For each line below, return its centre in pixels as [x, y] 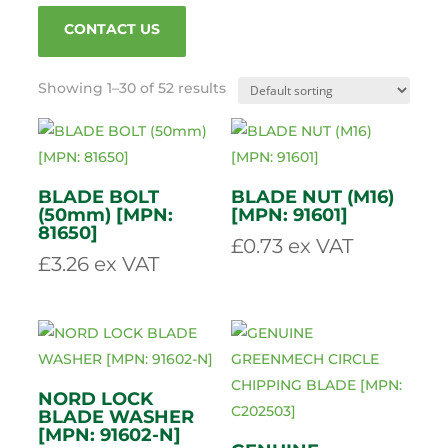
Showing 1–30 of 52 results [132, 320]
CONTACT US [112, 261]
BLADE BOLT [99, 429]
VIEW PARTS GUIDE [136, 189]
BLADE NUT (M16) [313, 429]
